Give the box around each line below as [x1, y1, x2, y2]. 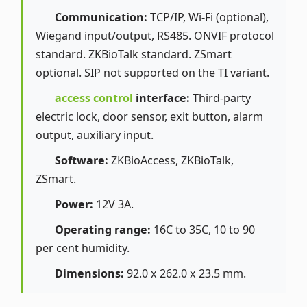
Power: [55, 197, 94, 212]
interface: [133, 90, 191, 106]
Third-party [190, 90, 251, 106]
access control [55, 90, 134, 106]
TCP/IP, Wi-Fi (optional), [147, 10, 269, 25]
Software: [55, 153, 109, 169]
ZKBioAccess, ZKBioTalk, [108, 153, 234, 169]
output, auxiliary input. [36, 127, 153, 143]
